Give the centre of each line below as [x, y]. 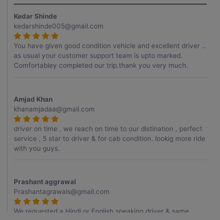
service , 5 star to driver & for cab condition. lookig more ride [110, 138]
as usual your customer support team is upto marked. [98, 56]
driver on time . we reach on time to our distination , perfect [108, 128]
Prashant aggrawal [45, 182]
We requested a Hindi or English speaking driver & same [102, 211]
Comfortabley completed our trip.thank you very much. [101, 66]
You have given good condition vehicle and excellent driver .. [110, 46]
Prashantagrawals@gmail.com [62, 192]
